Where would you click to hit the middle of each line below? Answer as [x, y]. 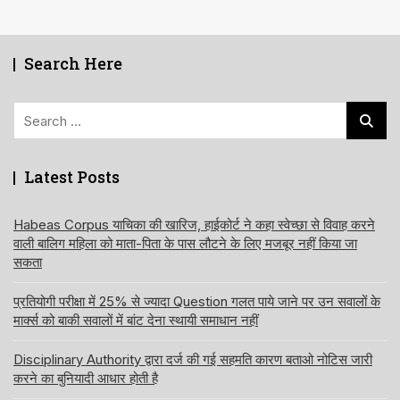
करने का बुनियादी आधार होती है [86, 379]
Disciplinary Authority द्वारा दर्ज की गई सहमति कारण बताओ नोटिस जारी [193, 360]
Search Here [73, 64]
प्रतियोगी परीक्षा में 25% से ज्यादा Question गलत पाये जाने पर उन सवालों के [197, 302]
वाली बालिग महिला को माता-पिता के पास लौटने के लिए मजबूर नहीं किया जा [185, 244]
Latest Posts [72, 177]
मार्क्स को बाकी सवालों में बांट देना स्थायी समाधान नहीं [136, 321]
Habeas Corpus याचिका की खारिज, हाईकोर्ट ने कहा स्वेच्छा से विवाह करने [194, 225]
